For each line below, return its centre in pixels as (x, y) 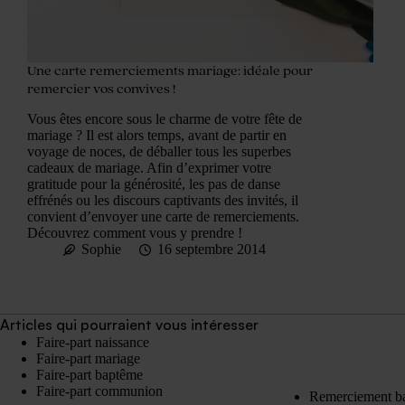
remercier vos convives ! (101, 89)
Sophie (101, 250)
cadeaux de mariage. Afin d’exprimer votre (149, 168)
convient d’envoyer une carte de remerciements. (163, 217)
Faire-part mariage (88, 359)
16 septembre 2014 (212, 250)
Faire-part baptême (89, 375)
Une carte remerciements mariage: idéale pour (170, 71)
